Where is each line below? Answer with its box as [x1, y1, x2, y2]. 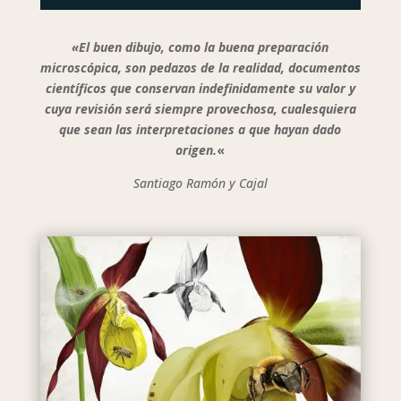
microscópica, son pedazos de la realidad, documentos [39, 59, 361, 76]
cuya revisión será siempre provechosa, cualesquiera [44, 100, 356, 117]
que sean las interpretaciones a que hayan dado [59, 121, 342, 138]
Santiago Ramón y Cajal [132, 175, 268, 192]
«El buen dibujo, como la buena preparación [72, 38, 329, 55]
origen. [175, 141, 218, 158]
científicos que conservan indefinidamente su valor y [45, 80, 355, 97]
